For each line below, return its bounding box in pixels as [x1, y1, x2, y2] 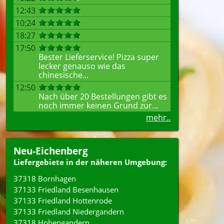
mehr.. [146, 112, 170, 123]
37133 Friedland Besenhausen [13, 184, 118, 194]
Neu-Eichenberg [13, 144, 88, 157]
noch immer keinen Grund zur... [38, 100, 158, 111]
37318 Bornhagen [13, 173, 76, 183]
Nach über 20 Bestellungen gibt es [38, 91, 167, 102]
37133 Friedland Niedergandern [13, 206, 124, 216]
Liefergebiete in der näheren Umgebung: [13, 157, 167, 167]
